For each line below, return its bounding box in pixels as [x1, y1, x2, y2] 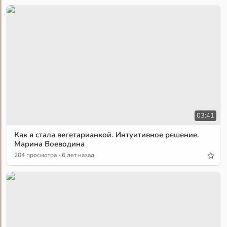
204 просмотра [14, 151, 57, 160]
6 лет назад [62, 151, 95, 160]
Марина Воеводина [14, 139, 85, 149]
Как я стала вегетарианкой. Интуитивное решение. [14, 130, 200, 140]
